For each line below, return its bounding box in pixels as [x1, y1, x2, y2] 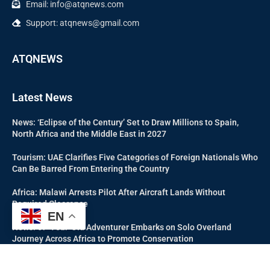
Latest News [12, 90, 72, 104]
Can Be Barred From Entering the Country [12, 163, 169, 174]
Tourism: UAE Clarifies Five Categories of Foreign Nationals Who [12, 152, 258, 162]
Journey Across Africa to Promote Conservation [12, 233, 193, 243]
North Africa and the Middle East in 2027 [12, 128, 166, 139]
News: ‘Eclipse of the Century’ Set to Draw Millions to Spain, [12, 117, 239, 127]
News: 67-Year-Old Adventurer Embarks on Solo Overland [12, 222, 231, 232]
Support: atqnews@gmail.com [25, 17, 139, 28]
